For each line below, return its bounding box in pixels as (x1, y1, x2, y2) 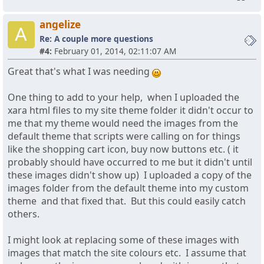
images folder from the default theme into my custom (8, 181, 249, 195)
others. (8, 207, 42, 221)
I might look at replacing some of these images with (8, 233, 239, 247)
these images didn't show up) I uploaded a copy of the (8, 169, 252, 182)
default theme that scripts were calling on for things (8, 130, 240, 143)
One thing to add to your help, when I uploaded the (8, 91, 239, 104)
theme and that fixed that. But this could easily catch (8, 194, 246, 208)
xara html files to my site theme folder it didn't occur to (8, 104, 253, 117)
